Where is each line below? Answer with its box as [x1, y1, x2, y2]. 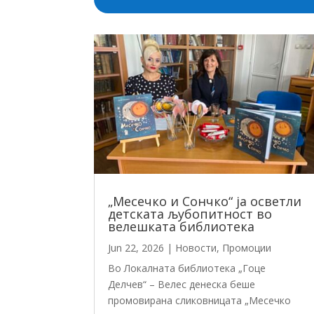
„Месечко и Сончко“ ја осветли [108, 193, 302, 210]
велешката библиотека [108, 218, 255, 235]
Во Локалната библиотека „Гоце [108, 261, 266, 275]
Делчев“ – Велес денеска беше [108, 278, 256, 292]
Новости [175, 241, 217, 255]
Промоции [222, 241, 272, 255]
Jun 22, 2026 [108, 241, 165, 255]
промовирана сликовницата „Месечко [108, 294, 292, 308]
